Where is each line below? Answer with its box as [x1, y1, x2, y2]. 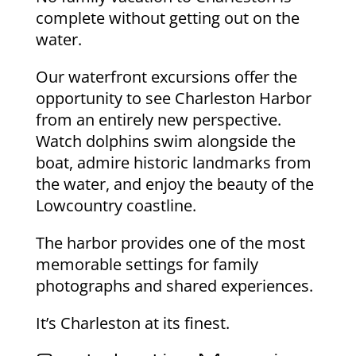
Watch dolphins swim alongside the [35, 130, 296, 153]
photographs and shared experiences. [35, 275, 313, 297]
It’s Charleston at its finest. [35, 312, 230, 335]
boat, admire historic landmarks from [35, 152, 311, 174]
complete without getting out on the [35, 7, 300, 29]
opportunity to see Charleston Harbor [35, 87, 311, 110]
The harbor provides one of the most [35, 232, 305, 254]
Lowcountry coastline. [35, 195, 196, 217]
